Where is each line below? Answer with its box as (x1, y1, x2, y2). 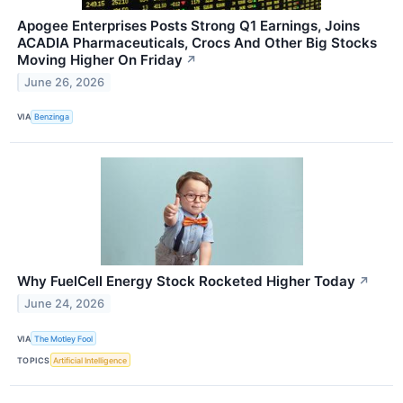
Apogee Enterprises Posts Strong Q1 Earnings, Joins (17, 16, 360, 34)
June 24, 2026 (24, 296, 105, 310)
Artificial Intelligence (53, 354, 128, 365)
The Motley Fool (34, 333, 94, 344)
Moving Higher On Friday (17, 50, 183, 68)
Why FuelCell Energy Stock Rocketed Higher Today (17, 273, 355, 291)
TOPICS (17, 354, 50, 365)
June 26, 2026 (24, 75, 105, 89)
